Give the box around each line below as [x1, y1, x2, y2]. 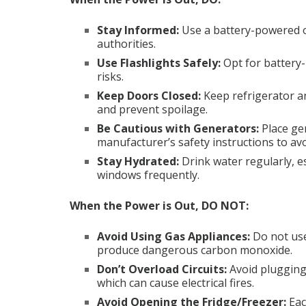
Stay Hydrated [97, 154, 176, 169]
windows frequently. [97, 167, 199, 182]
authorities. [97, 36, 156, 51]
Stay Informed [97, 23, 176, 38]
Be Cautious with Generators [97, 121, 256, 136]
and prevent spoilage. [97, 102, 208, 117]
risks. [97, 69, 124, 84]
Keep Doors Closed [97, 88, 198, 103]
